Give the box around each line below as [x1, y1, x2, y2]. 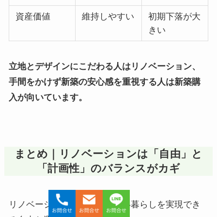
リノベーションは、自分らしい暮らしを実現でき [8, 199, 201, 209]
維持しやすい [82, 11, 135, 21]
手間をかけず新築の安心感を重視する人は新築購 [8, 77, 201, 87]
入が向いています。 [8, 92, 87, 102]
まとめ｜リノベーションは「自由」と [14, 148, 203, 160]
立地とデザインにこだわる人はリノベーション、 [8, 61, 201, 71]
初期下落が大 [148, 11, 201, 21]
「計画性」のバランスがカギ [36, 162, 181, 174]
